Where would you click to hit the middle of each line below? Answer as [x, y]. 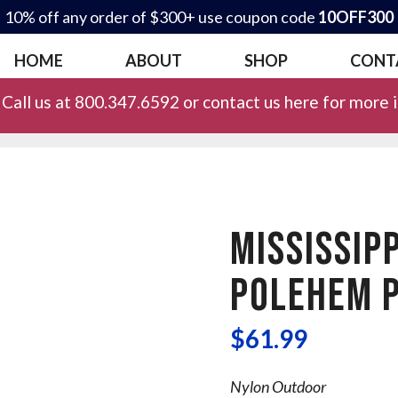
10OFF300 [356, 17]
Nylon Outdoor [278, 386]
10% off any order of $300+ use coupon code [161, 17]
